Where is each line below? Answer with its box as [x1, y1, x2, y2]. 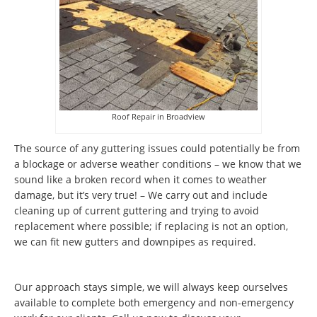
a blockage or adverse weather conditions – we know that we [14, 156, 301, 171]
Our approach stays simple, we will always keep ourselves [14, 279, 288, 294]
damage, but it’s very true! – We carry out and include [14, 188, 267, 202]
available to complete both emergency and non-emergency [14, 295, 294, 309]
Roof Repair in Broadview [112, 110, 205, 122]
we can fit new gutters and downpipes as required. [14, 234, 256, 248]
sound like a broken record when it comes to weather [14, 172, 267, 186]
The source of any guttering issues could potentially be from [14, 141, 300, 155]
